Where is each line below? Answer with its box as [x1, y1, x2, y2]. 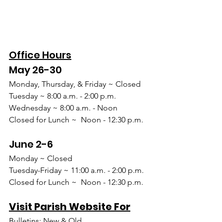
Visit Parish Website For [9, 200, 130, 214]
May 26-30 [9, 63, 62, 77]
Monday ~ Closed [9, 154, 72, 164]
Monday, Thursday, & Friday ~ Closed [9, 79, 141, 89]
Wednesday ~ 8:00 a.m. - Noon [9, 103, 117, 113]
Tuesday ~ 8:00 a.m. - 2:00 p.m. [9, 91, 116, 101]
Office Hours [9, 48, 71, 62]
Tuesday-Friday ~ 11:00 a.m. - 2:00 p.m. [9, 166, 144, 175]
